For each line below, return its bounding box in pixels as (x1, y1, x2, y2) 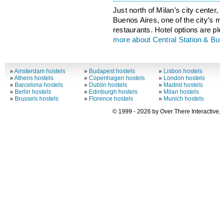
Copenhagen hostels (89, 74, 145, 82)
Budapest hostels (89, 67, 136, 75)
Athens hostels (14, 74, 54, 82)
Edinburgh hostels (89, 88, 138, 95)
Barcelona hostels (14, 81, 63, 88)
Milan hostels (163, 88, 199, 95)
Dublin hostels (89, 81, 128, 88)
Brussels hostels (14, 95, 58, 102)
